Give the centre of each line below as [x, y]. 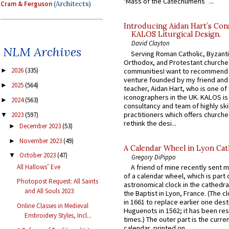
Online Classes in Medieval [53, 206]
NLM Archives [42, 52]
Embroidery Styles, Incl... [58, 216]
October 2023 [38, 155]
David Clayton [151, 43]
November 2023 [41, 141]
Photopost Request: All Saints [58, 181]
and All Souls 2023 [49, 191]
